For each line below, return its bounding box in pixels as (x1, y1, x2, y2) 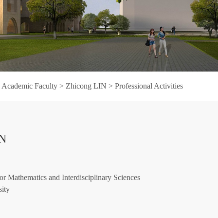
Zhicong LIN (66, 81, 107, 90)
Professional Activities (115, 81, 183, 90)
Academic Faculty (1, 81, 57, 90)
